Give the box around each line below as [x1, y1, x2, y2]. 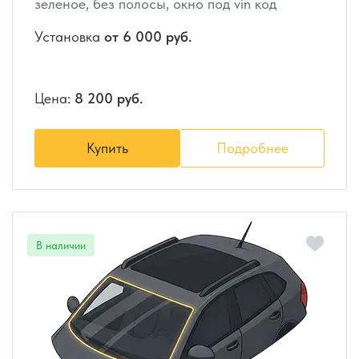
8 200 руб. [75, 89, 143, 107]
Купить [86, 139, 128, 157]
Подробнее [216, 139, 288, 157]
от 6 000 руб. [104, 27, 192, 45]
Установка [34, 27, 104, 45]
